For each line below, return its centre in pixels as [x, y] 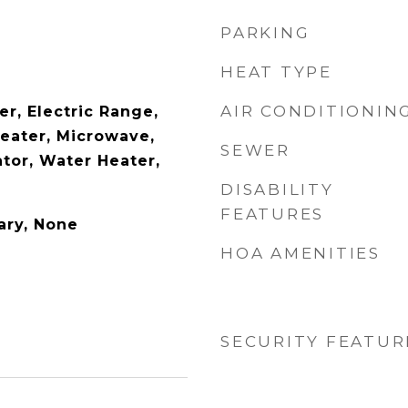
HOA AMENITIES [301, 253]
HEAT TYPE [276, 72]
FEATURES [272, 214]
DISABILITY [277, 189]
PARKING [265, 33]
